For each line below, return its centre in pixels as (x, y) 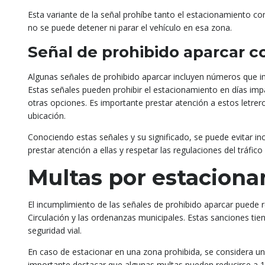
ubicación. (47, 116)
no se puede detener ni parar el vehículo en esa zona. (130, 28)
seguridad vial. (55, 230)
